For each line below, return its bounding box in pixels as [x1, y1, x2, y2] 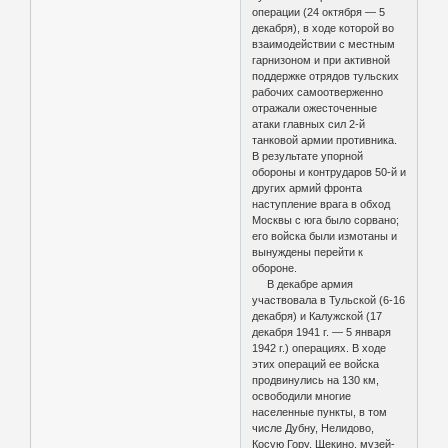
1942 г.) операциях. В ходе [252, 341, 387, 354]
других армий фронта [252, 181, 363, 194]
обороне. [252, 261, 298, 274]
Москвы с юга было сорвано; [252, 213, 400, 226]
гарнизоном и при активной [252, 53, 391, 66]
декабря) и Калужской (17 [252, 309, 383, 322]
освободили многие [252, 389, 352, 402]
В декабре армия [252, 277, 354, 290]
